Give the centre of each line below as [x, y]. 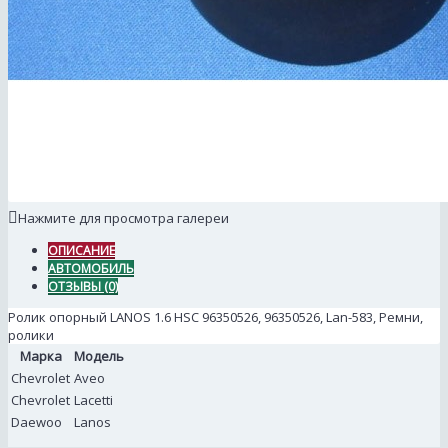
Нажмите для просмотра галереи [123, 218]
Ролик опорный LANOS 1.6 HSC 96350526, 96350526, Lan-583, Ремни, [215, 317]
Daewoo [36, 422]
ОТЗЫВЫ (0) [83, 287]
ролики [31, 335]
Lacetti [93, 400]
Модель [99, 356]
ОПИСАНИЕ [81, 251]
